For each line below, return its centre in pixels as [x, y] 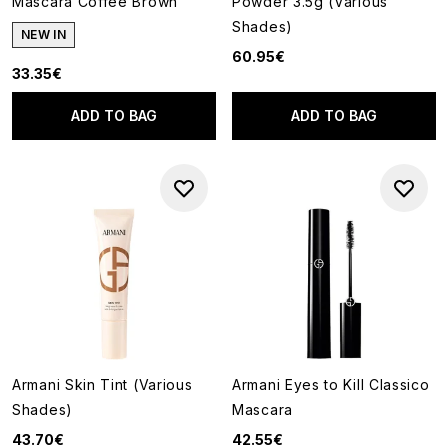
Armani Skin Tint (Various [102, 384]
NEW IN [43, 34]
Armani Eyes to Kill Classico [331, 384]
